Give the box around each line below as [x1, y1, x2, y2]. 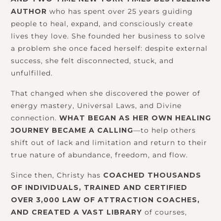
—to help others [133, 126, 196, 135]
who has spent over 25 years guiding [47, 7, 193, 16]
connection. [11, 113, 59, 123]
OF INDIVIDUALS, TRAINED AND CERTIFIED [11, 183, 187, 192]
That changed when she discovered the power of [11, 89, 200, 98]
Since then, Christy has [11, 171, 103, 180]
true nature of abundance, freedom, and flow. [11, 150, 188, 160]
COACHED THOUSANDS [103, 171, 201, 180]
